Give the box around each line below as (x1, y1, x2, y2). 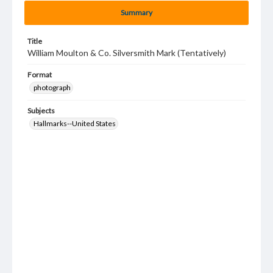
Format (27, 70, 52, 79)
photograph (34, 83, 71, 92)
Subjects (27, 106, 55, 115)
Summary (121, 8, 152, 17)
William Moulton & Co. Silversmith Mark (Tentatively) (27, 48, 226, 58)
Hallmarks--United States (34, 119, 116, 128)
